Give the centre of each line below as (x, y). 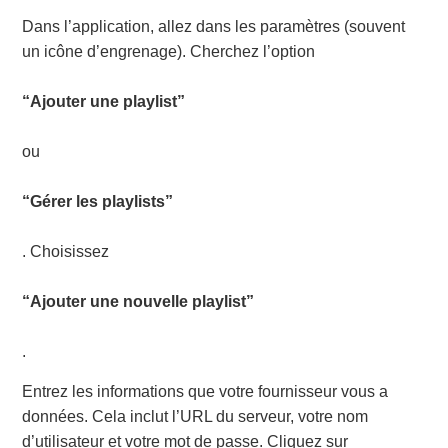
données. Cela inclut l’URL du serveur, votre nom (195, 416)
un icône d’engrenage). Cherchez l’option (169, 52)
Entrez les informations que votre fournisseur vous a (205, 391)
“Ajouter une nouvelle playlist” (138, 302)
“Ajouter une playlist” (104, 102)
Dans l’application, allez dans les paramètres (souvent (214, 27)
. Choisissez (66, 252)
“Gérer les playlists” (98, 202)
